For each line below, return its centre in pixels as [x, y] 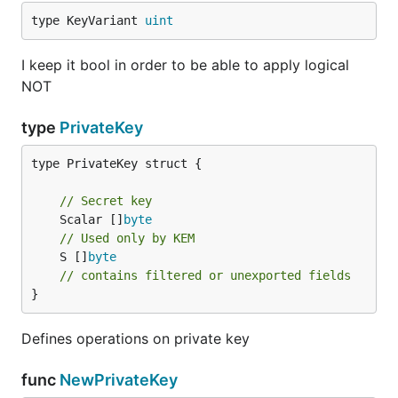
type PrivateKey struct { [116, 163]
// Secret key [106, 201]
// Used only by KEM [127, 238]
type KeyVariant [88, 20]
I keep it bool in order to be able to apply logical [185, 65]
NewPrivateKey [119, 380]
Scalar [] [92, 219]
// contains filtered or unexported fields [205, 275]
